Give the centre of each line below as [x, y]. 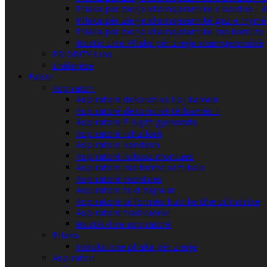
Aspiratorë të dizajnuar [126, 190]
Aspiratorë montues [119, 179]
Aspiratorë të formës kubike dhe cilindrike [168, 201]
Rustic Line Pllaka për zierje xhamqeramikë [170, 43]
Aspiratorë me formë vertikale [141, 167]
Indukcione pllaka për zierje [137, 247]
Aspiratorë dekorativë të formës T [148, 111]
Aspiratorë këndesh [118, 145]
